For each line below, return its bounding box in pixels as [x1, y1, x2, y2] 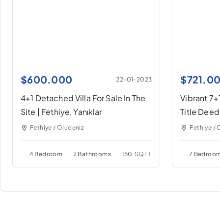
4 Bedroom [29, 150, 63, 158]
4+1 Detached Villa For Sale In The [21, 93, 146, 103]
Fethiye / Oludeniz [30, 124, 84, 131]
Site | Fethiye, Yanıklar [21, 107, 102, 117]
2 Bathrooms [73, 150, 111, 158]
